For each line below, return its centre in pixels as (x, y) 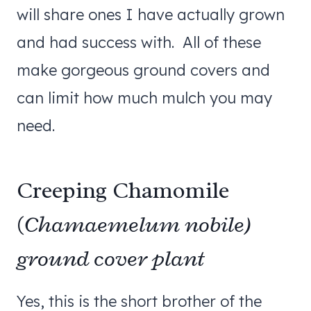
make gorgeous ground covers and (143, 70)
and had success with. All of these (139, 42)
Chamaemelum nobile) (138, 225)
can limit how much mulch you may (144, 98)
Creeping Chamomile (123, 191)
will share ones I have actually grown (151, 14)
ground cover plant (110, 259)
